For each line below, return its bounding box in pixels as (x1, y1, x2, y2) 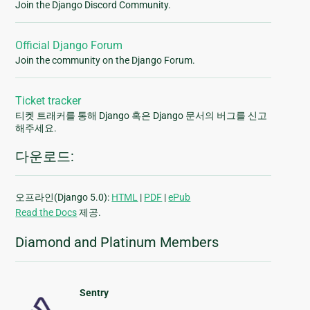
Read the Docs (15, 207, 77, 219)
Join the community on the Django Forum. (15, 55, 196, 66)
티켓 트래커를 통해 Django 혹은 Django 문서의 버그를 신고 (15, 110, 268, 122)
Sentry (79, 287, 109, 299)
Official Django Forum (15, 39, 123, 53)
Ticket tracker (15, 94, 82, 108)
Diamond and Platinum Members (15, 234, 219, 251)
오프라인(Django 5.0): (15, 192, 112, 203)
